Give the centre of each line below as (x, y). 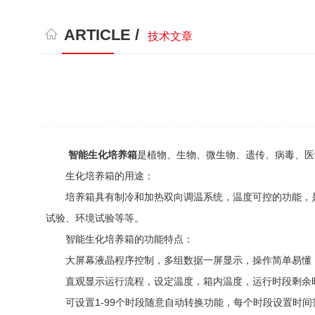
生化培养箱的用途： (100, 176)
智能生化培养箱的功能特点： (120, 239)
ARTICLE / (104, 35)
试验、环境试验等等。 (95, 218)
